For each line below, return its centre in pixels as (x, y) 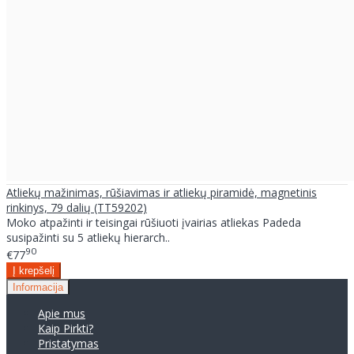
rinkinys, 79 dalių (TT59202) (77, 208)
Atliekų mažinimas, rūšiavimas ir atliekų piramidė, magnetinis (162, 193)
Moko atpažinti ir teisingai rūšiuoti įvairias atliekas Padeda (154, 223)
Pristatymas (68, 343)
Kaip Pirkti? (66, 328)
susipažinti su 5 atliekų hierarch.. (88, 238)
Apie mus (62, 313)
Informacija (38, 287)
